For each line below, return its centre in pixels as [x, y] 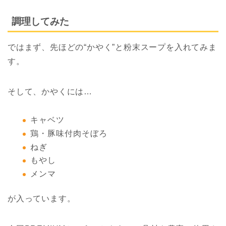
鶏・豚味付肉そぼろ [69, 133]
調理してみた [40, 22]
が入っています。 [42, 198]
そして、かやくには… [50, 92]
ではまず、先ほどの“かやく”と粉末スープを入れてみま [112, 47]
